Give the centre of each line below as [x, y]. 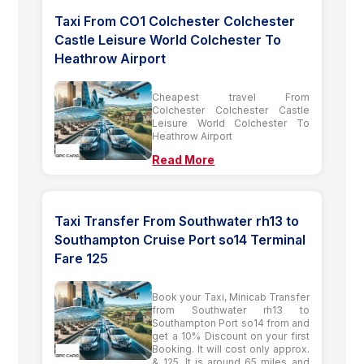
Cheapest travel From [231, 97]
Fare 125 [82, 258]
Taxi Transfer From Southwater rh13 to [177, 221]
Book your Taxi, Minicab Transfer [231, 297]
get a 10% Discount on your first [231, 336]
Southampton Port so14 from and [231, 323]
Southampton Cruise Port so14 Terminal [180, 239]
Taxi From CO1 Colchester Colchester [175, 21]
